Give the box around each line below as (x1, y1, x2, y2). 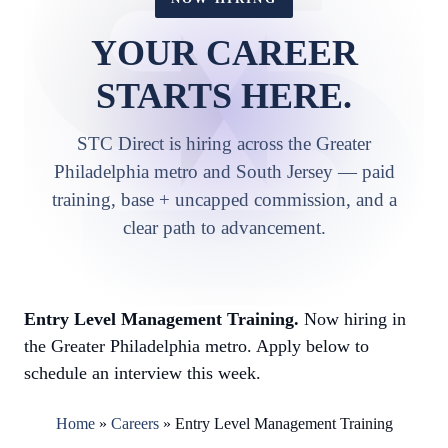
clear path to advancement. (122, 217, 326, 238)
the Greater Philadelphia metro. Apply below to (24, 336, 369, 356)
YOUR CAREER (90, 33, 358, 73)
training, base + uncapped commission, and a (51, 189, 397, 210)
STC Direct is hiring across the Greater (77, 133, 371, 154)
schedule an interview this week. (24, 363, 261, 383)
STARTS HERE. (96, 76, 352, 116)
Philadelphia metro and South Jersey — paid (53, 161, 395, 182)
